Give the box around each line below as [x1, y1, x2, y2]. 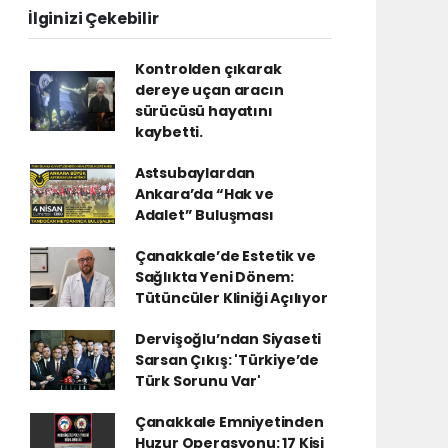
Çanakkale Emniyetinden [134, 411, 324, 432]
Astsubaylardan [134, 162, 256, 183]
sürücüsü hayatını [134, 100, 273, 121]
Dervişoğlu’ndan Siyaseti [134, 328, 322, 349]
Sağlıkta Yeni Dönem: [134, 266, 294, 287]
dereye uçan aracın [134, 79, 284, 100]
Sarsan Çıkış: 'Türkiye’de [134, 349, 320, 370]
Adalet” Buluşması [134, 204, 274, 225]
